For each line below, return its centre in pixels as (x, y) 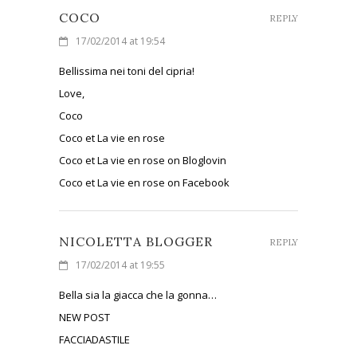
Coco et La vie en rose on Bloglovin (143, 160)
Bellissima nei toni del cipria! (127, 71)
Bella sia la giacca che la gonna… (138, 294)
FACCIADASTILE (94, 339)
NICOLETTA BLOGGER (136, 241)
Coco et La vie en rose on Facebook (144, 182)
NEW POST (84, 317)
